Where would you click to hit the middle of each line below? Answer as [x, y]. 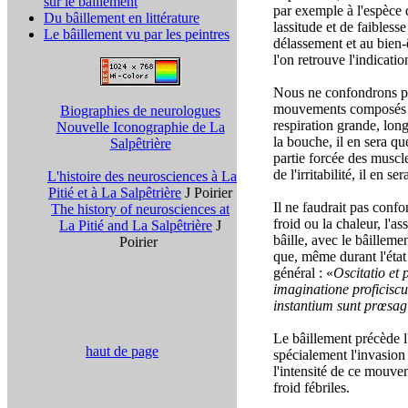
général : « [303, 273]
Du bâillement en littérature [122, 18]
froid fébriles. [311, 388]
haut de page [122, 351]
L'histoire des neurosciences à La [142, 176]
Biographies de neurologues [140, 111]
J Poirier [207, 193]
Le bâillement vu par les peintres [137, 34]
